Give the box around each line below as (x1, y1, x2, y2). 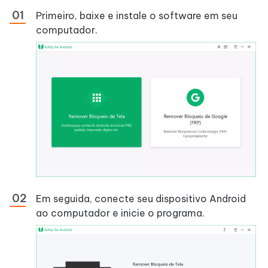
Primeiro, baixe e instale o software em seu (36, 10, 237, 22)
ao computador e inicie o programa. (36, 206, 205, 219)
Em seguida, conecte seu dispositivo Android (36, 192, 246, 205)
